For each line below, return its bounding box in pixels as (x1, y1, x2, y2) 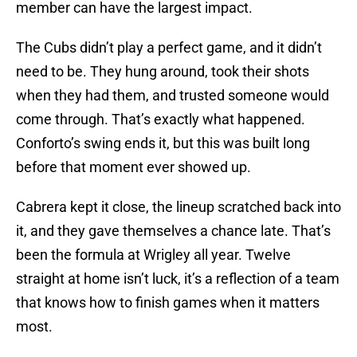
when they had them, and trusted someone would (16, 87, 329, 104)
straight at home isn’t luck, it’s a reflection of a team (16, 270, 339, 288)
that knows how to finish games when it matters (16, 294, 320, 312)
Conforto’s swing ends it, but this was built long (16, 135, 310, 152)
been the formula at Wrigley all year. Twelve (16, 246, 291, 264)
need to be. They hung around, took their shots (16, 63, 309, 80)
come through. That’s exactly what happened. (16, 111, 305, 128)
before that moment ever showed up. (16, 159, 251, 176)
